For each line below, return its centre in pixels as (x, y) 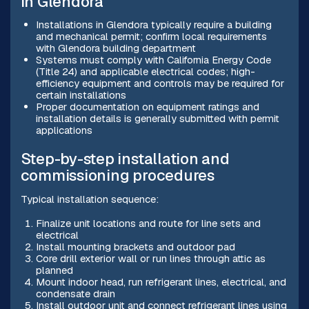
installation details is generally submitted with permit (157, 118)
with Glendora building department (116, 48)
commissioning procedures (117, 175)
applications (64, 130)
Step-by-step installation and (125, 159)
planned (54, 270)
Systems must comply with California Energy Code (153, 59)
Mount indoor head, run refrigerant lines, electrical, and (161, 281)
